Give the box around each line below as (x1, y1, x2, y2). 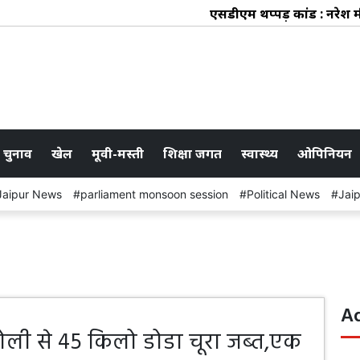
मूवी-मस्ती (92, 144, 144, 162)
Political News (247, 186, 320, 201)
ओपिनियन (297, 144, 352, 162)
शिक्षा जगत (163, 144, 222, 162)
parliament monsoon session (80, 186, 228, 201)
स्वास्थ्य (241, 144, 278, 162)
